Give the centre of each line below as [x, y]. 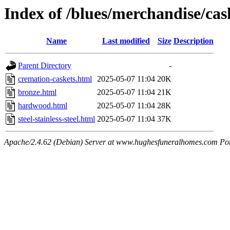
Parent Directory [45, 66]
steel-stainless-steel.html [56, 119]
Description [194, 41]
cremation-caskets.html [55, 79]
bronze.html [37, 92]
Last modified [126, 41]
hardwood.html [43, 106]
